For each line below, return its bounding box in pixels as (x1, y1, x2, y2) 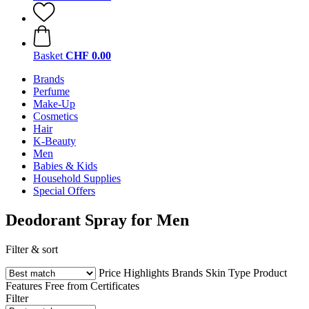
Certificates (90, 279, 139, 292)
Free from (45, 279, 90, 292)
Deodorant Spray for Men (6, 210, 189, 229)
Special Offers (33, 185, 95, 197)
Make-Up (33, 98, 75, 110)
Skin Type (206, 266, 250, 279)
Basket (33, 50, 63, 61)
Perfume (33, 86, 70, 97)
